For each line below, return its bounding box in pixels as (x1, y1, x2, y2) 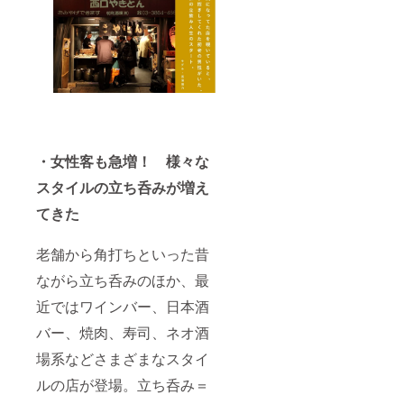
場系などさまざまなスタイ (36, 348, 209, 370)
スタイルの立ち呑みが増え (36, 177, 209, 198)
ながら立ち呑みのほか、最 (36, 270, 209, 291)
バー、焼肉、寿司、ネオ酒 (36, 322, 209, 344)
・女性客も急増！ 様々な (36, 151, 209, 172)
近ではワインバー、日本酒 (36, 296, 209, 317)
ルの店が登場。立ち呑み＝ (36, 374, 209, 396)
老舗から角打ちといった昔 (36, 243, 209, 265)
